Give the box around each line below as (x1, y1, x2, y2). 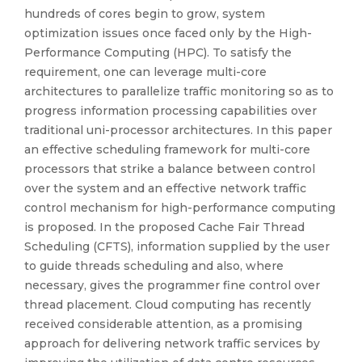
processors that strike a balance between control (24, 162, 315, 176)
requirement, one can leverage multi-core (24, 65, 267, 79)
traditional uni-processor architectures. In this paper (24, 123, 332, 137)
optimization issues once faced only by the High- (24, 26, 312, 40)
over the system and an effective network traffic (24, 181, 306, 196)
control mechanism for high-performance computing (24, 200, 335, 215)
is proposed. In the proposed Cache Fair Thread (24, 220, 305, 234)
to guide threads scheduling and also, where (24, 259, 284, 273)
